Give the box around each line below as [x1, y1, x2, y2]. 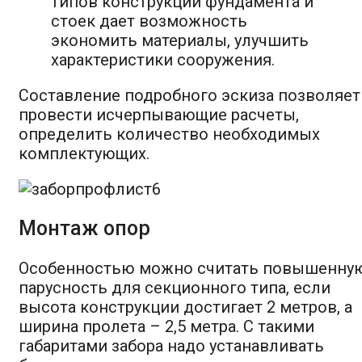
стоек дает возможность [51, 11, 247, 31]
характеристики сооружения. [51, 49, 275, 69]
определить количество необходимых [19, 124, 320, 144]
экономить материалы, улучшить [51, 30, 309, 50]
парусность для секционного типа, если [19, 277, 330, 297]
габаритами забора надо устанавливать [19, 335, 324, 356]
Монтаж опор [19, 216, 150, 240]
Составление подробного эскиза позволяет [19, 85, 360, 105]
